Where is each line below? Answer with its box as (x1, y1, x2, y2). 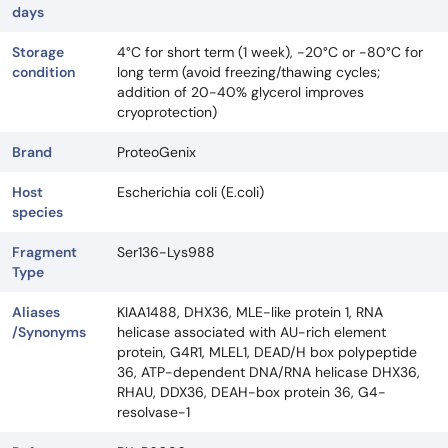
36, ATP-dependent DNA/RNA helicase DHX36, (117, 363, 420, 382)
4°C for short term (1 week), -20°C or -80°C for (117, 43, 423, 62)
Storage (12, 43, 64, 62)
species (12, 203, 63, 222)
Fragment (12, 243, 77, 262)
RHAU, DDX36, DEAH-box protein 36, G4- (117, 383, 386, 402)
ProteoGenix (117, 143, 196, 162)
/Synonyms (12, 323, 86, 342)
